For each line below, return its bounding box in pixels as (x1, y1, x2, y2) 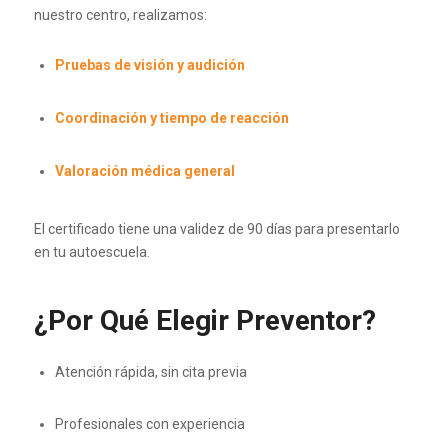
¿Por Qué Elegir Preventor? (33, 303, 376, 337)
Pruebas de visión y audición (54, 57, 245, 74)
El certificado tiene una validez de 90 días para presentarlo (33, 220, 400, 237)
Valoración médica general (54, 162, 235, 179)
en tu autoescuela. (33, 243, 150, 260)
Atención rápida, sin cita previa (54, 363, 247, 380)
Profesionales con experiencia (54, 416, 245, 433)
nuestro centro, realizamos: (33, 7, 207, 24)
